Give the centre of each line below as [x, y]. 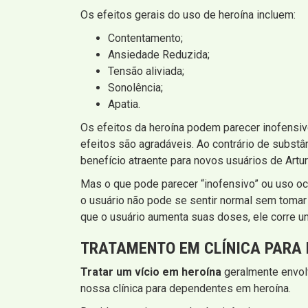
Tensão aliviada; [146, 71]
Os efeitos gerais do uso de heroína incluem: [188, 14]
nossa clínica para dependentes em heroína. [186, 288]
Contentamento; [145, 38]
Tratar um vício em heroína [151, 272]
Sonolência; [135, 87]
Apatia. [124, 104]
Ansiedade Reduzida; [159, 54]
